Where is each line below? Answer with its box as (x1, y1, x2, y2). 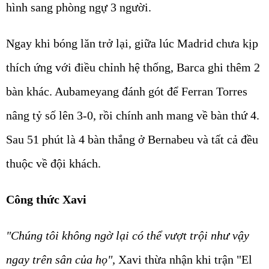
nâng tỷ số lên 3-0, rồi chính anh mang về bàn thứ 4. (6, 108, 259, 122)
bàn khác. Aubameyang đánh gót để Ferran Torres (6, 84, 247, 98)
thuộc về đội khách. (6, 156, 101, 170)
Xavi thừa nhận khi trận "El (115, 252, 252, 266)
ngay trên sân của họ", (6, 252, 115, 266)
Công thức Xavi (6, 192, 86, 206)
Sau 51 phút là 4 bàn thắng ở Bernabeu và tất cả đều (6, 132, 258, 146)
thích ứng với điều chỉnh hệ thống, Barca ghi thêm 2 (6, 60, 260, 74)
